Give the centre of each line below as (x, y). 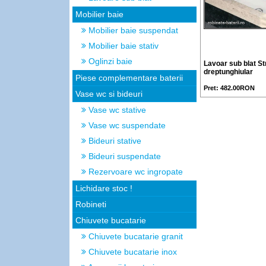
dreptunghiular (228, 72)
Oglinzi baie (109, 61)
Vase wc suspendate (126, 125)
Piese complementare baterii (129, 78)
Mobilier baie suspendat (132, 30)
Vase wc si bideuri (109, 94)
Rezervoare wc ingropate (134, 172)
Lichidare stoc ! (104, 188)
